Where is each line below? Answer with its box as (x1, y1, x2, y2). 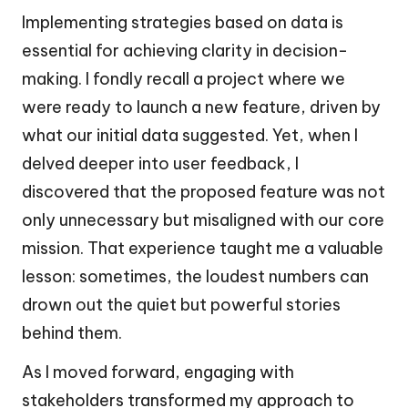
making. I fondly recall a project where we (22, 67, 345, 89)
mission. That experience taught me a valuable (22, 237, 383, 259)
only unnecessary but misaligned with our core (22, 209, 384, 230)
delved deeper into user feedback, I (22, 152, 299, 174)
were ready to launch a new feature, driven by (22, 96, 381, 117)
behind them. (22, 321, 122, 343)
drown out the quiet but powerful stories (22, 293, 341, 315)
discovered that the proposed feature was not (22, 180, 385, 202)
